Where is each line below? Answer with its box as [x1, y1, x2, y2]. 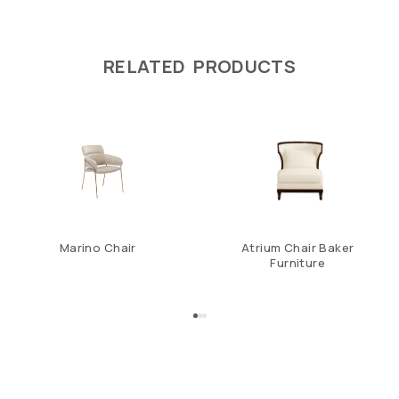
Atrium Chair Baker [240, 240, 354, 256]
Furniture [270, 255, 326, 272]
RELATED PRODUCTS [103, 54, 296, 79]
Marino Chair [59, 240, 136, 256]
